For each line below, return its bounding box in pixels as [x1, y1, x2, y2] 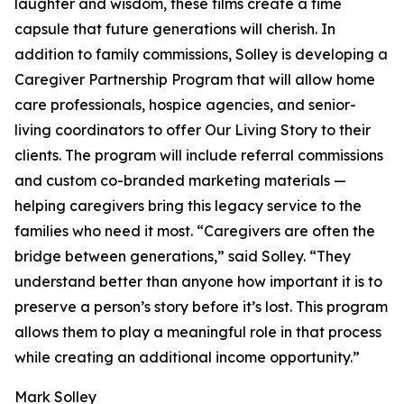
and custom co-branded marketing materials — [14, 171, 346, 190]
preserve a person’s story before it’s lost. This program [14, 298, 388, 317]
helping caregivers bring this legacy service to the [14, 197, 362, 216]
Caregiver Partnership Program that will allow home [14, 70, 375, 89]
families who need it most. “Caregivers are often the [14, 222, 375, 241]
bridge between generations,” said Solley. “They [14, 247, 351, 266]
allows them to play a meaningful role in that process [14, 323, 381, 342]
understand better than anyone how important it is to [14, 272, 382, 291]
